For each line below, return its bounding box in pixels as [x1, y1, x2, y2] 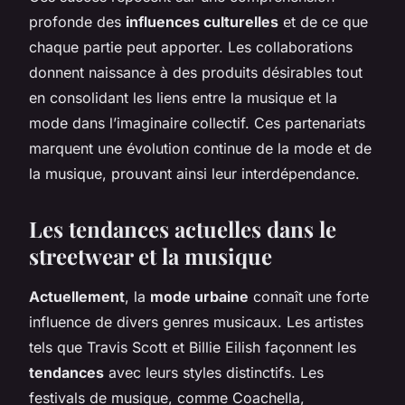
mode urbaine [150, 287, 249, 306]
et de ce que [278, 12, 368, 31]
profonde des [29, 12, 126, 31]
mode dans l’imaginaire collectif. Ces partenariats [29, 113, 365, 132]
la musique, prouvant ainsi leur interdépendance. [29, 164, 360, 183]
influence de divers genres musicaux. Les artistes [29, 312, 363, 331]
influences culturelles [126, 12, 278, 31]
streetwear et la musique [29, 240, 272, 270]
